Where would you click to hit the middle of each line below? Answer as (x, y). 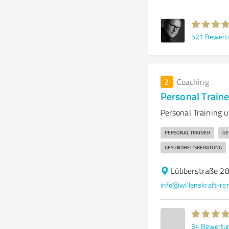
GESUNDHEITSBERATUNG (193, 147)
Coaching (193, 82)
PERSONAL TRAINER (187, 132)
